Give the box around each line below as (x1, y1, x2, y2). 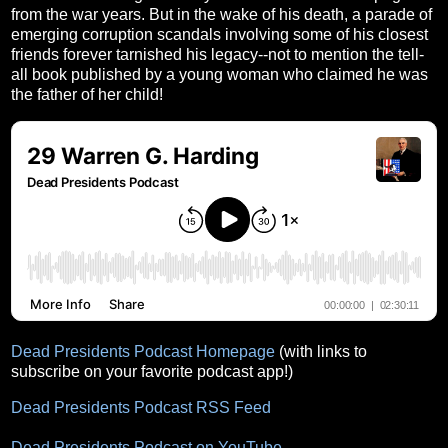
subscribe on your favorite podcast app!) (11, 363, 293, 381)
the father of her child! (11, 86, 179, 104)
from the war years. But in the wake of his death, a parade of (11, 6, 432, 24)
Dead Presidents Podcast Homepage (11, 343, 275, 361)
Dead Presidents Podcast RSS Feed (11, 398, 271, 416)
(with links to (275, 343, 367, 361)
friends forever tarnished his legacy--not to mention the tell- (11, 46, 424, 64)
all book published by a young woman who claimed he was (11, 66, 428, 84)
